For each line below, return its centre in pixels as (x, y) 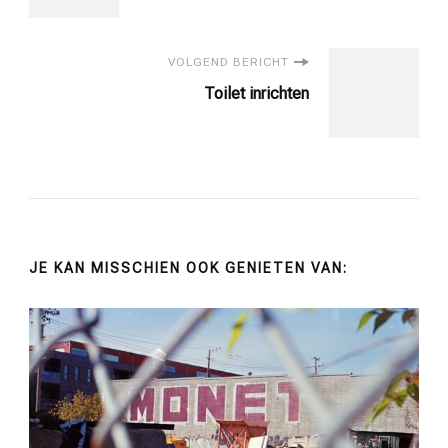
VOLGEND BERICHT (228, 62)
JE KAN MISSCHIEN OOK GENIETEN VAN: (188, 268)
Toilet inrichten (256, 94)
